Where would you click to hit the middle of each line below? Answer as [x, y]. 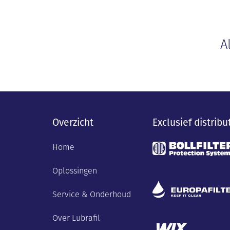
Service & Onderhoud [92, 194]
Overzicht [73, 122]
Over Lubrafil [76, 218]
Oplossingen [75, 170]
